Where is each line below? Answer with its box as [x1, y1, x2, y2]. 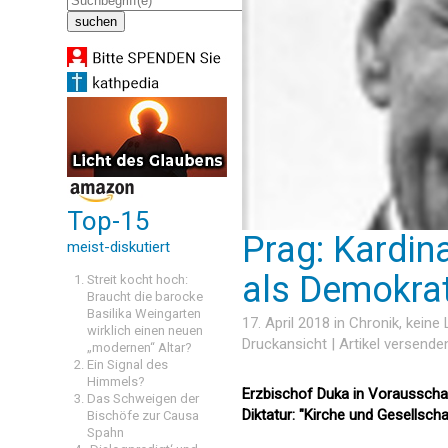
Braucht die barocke [87, 289, 203, 304]
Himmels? [87, 374, 145, 389]
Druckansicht [242, 334, 327, 353]
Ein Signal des [87, 357, 168, 372]
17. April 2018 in [242, 313, 349, 332]
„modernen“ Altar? [87, 340, 192, 355]
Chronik [349, 313, 399, 332]
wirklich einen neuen [87, 323, 203, 338]
